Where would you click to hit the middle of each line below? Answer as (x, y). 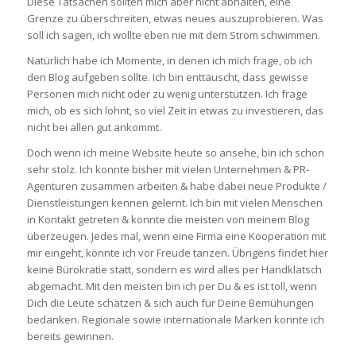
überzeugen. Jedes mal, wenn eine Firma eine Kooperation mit (176, 236)
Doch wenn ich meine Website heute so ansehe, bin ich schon (175, 153)
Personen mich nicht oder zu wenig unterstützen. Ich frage (167, 94)
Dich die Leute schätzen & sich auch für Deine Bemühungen (170, 303)
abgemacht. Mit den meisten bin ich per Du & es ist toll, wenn (172, 286)
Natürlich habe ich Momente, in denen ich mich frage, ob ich (169, 61)
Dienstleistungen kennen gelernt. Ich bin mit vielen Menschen (174, 203)
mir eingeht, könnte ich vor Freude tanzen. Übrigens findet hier (177, 253)
